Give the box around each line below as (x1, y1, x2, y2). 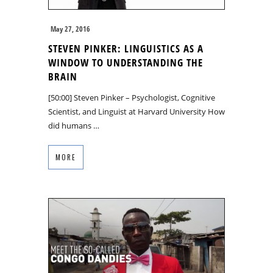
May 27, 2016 (51, 23, 90, 34)
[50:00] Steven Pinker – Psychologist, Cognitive (48, 91, 215, 103)
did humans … (48, 119, 99, 131)
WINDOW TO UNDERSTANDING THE (48, 55, 203, 69)
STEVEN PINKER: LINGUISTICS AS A (48, 41, 204, 55)
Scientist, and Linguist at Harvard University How (48, 105, 225, 117)
